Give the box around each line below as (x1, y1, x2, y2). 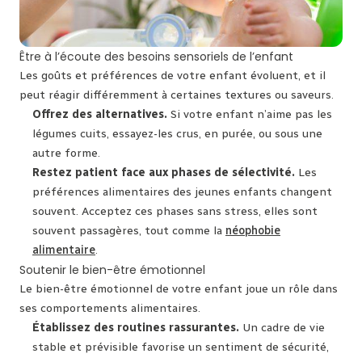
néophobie (225, 224, 280, 238)
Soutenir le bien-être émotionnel (19, 262, 205, 279)
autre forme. (32, 146, 100, 161)
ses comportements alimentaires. (19, 301, 200, 316)
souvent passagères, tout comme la (32, 224, 225, 238)
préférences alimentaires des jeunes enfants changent (32, 185, 332, 200)
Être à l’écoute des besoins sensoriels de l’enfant (19, 48, 293, 65)
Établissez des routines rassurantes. (32, 321, 239, 335)
